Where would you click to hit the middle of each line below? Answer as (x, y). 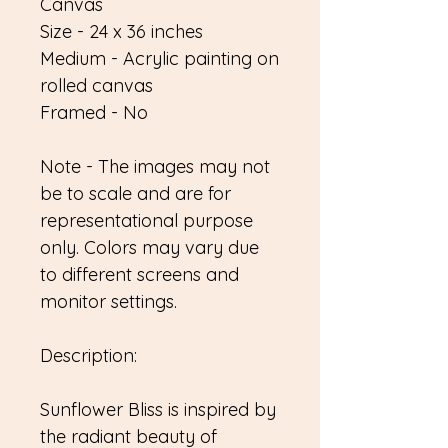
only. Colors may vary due (149, 247)
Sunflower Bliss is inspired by (158, 409)
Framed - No (94, 112)
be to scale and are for (135, 193)
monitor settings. (108, 301)
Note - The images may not (155, 166)
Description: (88, 355)
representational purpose (146, 220)
